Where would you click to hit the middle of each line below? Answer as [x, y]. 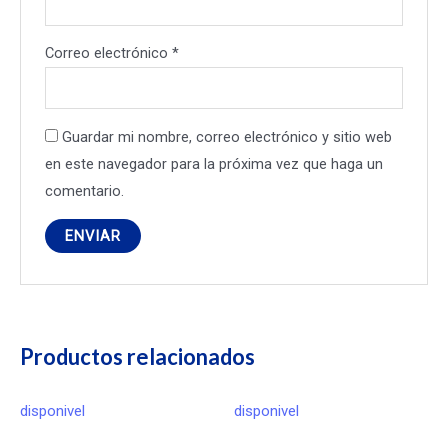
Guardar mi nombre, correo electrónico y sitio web [227, 136]
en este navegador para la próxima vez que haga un [214, 163]
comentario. [85, 190]
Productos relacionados [137, 356]
